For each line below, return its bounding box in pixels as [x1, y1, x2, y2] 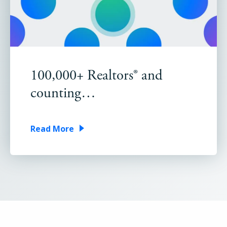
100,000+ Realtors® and [30, 66, 163, 85]
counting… [30, 84, 96, 102]
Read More [30, 123, 74, 134]
